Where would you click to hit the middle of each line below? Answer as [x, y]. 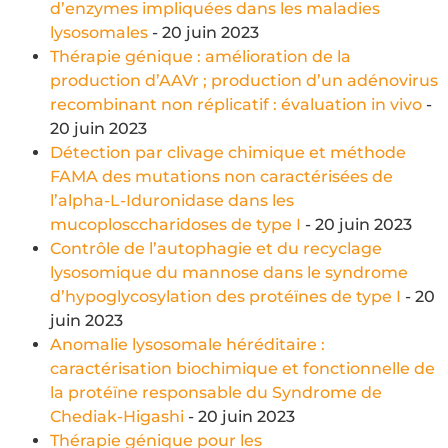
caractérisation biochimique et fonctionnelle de [242, 368]
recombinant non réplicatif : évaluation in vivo [236, 104]
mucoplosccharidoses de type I [175, 224]
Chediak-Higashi [117, 416]
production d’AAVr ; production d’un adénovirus [244, 80]
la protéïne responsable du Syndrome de [216, 392]
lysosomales [99, 32]
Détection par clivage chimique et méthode [228, 152]
